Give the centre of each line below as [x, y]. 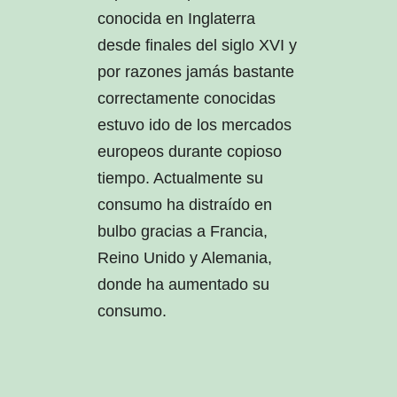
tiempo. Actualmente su [180, 179]
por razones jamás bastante [195, 72]
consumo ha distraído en [184, 205]
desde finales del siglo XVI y [197, 46]
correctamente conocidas [186, 99]
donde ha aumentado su [183, 285]
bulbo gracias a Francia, [182, 232]
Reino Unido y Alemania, [184, 258]
